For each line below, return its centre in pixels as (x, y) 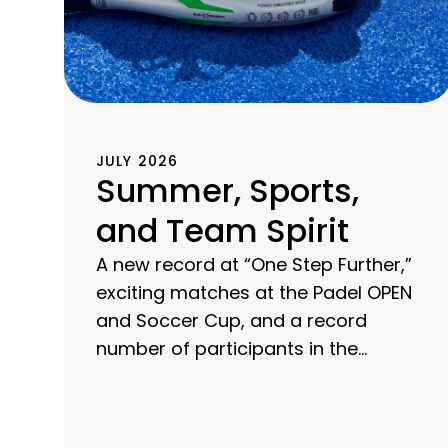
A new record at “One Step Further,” (254, 265)
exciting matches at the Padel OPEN (254, 293)
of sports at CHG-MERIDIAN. (218, 405)
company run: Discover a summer (247, 377)
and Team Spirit (226, 231)
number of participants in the (227, 349)
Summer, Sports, (227, 191)
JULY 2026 (137, 161)
